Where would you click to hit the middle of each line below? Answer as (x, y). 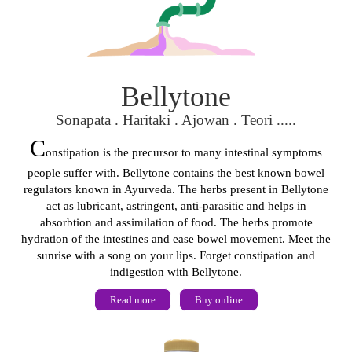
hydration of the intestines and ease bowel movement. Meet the (176, 238)
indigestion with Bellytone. (176, 271)
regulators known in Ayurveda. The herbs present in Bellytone (176, 189)
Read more (132, 299)
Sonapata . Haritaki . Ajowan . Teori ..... (176, 119)
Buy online (218, 299)
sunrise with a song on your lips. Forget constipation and (176, 255)
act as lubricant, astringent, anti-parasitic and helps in (176, 205)
